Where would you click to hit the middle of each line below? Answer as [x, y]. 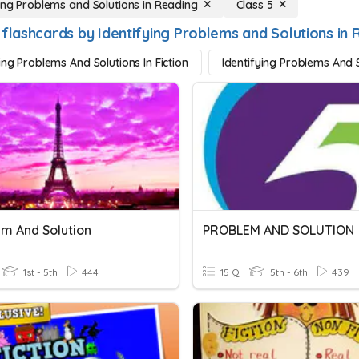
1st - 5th [39, 272]
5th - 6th [288, 272]
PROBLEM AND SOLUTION [278, 230]
